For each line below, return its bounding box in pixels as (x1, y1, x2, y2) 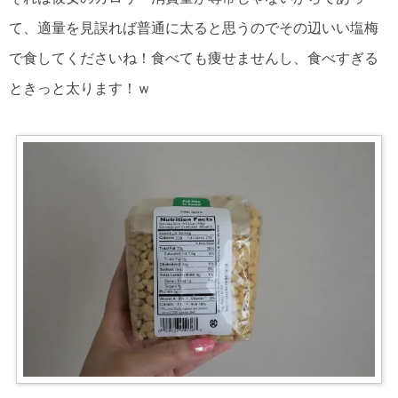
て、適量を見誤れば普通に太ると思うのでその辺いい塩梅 (9, 20, 378, 36)
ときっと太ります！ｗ (9, 81, 151, 97)
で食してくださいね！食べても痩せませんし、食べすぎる (9, 51, 378, 67)
